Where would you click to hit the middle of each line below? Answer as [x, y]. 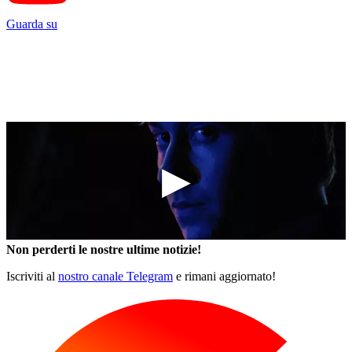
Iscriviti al [32, 277]
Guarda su [32, 24]
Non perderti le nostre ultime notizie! [104, 250]
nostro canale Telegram [115, 277]
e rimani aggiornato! [224, 277]
